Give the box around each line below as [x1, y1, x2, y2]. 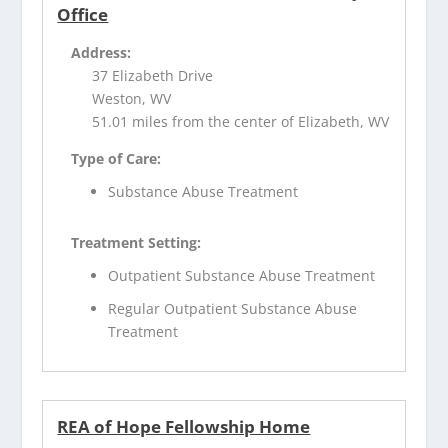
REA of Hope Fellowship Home [57, 414, 311, 438]
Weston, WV [92, 89, 172, 109]
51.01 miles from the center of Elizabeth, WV [92, 112, 390, 132]
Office [57, 3, 109, 27]
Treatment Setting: [71, 233, 202, 253]
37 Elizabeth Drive [92, 66, 214, 86]
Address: [71, 43, 132, 63]
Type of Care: [71, 149, 162, 169]
